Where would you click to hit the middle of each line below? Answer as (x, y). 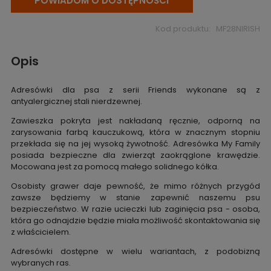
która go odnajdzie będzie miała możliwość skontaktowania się (135, 220)
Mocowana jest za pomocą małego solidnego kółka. (115, 166)
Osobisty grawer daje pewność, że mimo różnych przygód (135, 186)
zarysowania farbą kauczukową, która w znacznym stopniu (135, 132)
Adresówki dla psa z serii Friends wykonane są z (135, 90)
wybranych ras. (41, 263)
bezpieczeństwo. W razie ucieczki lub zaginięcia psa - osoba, (135, 209)
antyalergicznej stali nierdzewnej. (77, 101)
